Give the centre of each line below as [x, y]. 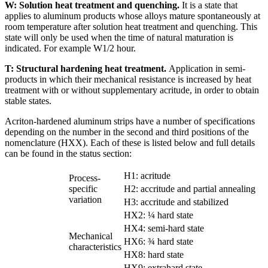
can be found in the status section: [68, 154]
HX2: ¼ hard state [159, 215]
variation [85, 200]
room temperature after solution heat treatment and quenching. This [131, 27]
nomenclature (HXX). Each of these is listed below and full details [130, 143]
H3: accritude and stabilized [176, 202]
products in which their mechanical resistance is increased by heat [128, 80]
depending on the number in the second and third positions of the [127, 132]
